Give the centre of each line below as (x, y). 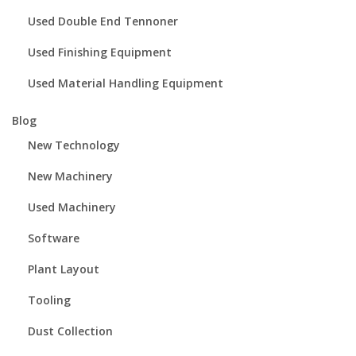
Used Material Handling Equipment (126, 83)
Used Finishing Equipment (100, 52)
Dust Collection (70, 331)
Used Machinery (72, 207)
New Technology (74, 145)
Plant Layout (64, 269)
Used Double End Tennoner (103, 21)
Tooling (49, 300)
